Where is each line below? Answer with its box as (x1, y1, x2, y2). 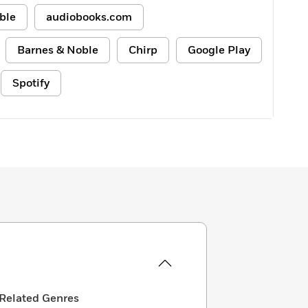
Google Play (188, 43, 250, 58)
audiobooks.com (46, 10, 132, 25)
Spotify (12, 76, 49, 91)
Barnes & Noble (17, 43, 98, 58)
